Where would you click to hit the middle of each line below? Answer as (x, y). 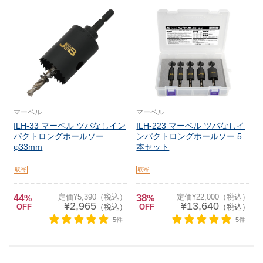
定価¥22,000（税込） (213, 197)
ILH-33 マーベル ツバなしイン (70, 126)
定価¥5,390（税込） (92, 197)
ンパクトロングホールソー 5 (189, 136)
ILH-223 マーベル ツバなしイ (191, 126)
